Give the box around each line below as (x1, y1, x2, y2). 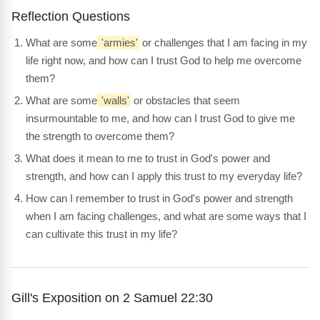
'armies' (99, 36, 138, 49)
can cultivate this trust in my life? (26, 227, 177, 240)
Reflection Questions (11, 8, 130, 24)
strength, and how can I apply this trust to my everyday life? (26, 169, 302, 182)
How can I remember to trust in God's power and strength (26, 191, 293, 204)
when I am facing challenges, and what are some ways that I (26, 209, 306, 222)
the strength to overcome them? (26, 129, 174, 142)
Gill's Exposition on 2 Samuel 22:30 (11, 289, 213, 305)
